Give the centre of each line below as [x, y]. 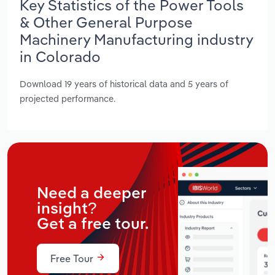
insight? [67, 209]
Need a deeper [91, 194]
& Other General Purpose [106, 22]
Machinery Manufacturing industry [136, 39]
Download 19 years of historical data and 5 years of [124, 84]
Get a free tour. [93, 224]
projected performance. [68, 99]
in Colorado [60, 56]
